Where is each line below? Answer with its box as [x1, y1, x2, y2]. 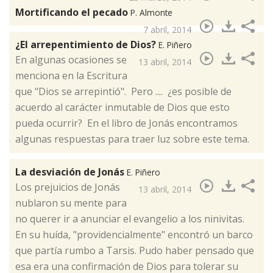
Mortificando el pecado [15, 5, 130, 19]
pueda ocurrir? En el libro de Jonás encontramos [15, 116, 238, 130]
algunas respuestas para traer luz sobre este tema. [15, 132, 249, 146]
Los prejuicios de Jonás [15, 180, 120, 194]
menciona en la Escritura [15, 69, 127, 83]
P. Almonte [130, 7, 172, 19]
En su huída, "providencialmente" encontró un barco [15, 228, 253, 242]
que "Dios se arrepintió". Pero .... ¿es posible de [15, 85, 232, 99]
